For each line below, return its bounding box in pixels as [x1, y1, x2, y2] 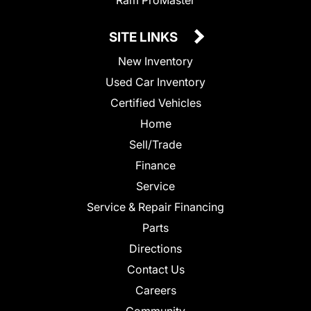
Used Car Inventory [106, 74, 205, 89]
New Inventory [118, 53, 193, 68]
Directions [129, 241, 182, 255]
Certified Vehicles [110, 95, 201, 110]
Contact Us [126, 262, 185, 276]
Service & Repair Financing [87, 199, 224, 214]
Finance [135, 158, 176, 172]
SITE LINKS [109, 28, 180, 45]
